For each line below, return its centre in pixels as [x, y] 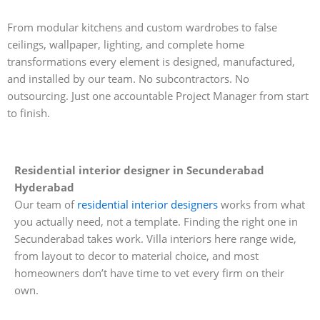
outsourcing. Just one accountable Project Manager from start [158, 96]
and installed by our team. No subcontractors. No [128, 79]
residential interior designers [147, 204]
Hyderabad [44, 187]
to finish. [29, 113]
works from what [261, 204]
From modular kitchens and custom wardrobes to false [142, 27]
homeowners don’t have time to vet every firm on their [149, 272]
